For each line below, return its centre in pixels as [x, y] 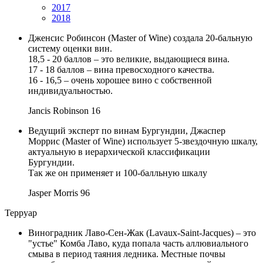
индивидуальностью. [70, 90]
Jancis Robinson [58, 110]
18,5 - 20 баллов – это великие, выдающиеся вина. [129, 59]
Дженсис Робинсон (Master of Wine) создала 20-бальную [140, 38]
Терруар [21, 213]
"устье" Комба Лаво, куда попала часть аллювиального [138, 243]
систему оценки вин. [70, 48]
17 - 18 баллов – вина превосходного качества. [121, 69]
